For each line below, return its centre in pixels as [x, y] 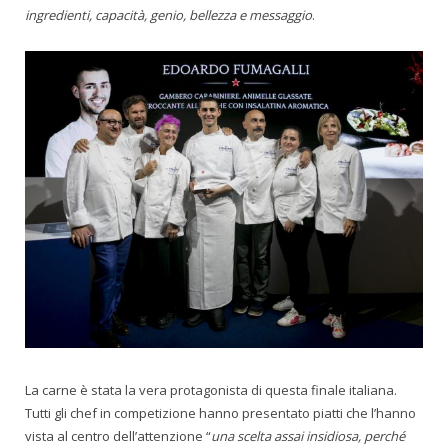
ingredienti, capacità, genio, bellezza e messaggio [168, 15]
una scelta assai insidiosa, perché [308, 435]
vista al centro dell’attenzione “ [118, 435]
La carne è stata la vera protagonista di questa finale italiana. [211, 389]
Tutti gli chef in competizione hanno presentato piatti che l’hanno [220, 412]
